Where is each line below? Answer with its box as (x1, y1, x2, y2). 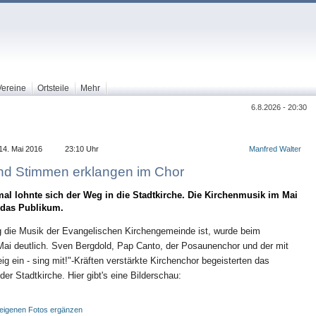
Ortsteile (37, 83, 69, 93)
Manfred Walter (248, 144, 301, 153)
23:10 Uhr (64, 144, 99, 153)
